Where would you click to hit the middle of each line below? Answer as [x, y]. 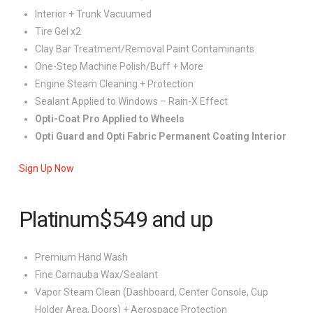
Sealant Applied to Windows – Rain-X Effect [132, 102]
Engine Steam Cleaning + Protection [115, 84]
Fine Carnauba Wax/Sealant [97, 275]
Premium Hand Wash [82, 257]
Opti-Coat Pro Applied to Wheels [110, 119]
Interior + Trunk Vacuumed [94, 14]
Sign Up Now [46, 169]
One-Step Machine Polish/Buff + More [119, 67]
